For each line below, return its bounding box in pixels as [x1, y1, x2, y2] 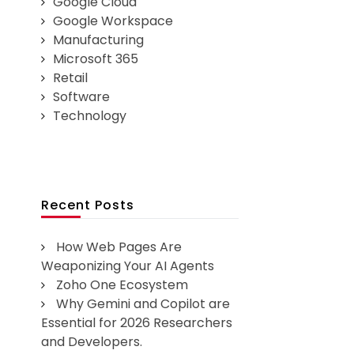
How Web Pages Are [56, 238, 183, 257]
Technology [53, 107, 127, 126]
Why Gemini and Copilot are [56, 295, 231, 314]
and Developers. [41, 333, 143, 352]
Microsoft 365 [53, 50, 139, 69]
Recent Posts [41, 196, 135, 215]
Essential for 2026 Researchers [41, 314, 233, 333]
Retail [53, 69, 88, 88]
